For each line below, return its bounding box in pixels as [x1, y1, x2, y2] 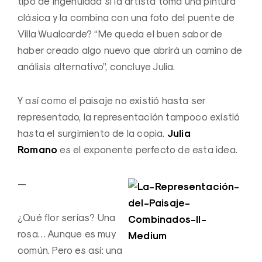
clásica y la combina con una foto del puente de [18, 11, 235, 23]
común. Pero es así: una [18, 244, 123, 256]
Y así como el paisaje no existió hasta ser [18, 94, 206, 106]
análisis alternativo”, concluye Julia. [18, 60, 175, 73]
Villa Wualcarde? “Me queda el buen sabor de [18, 27, 223, 40]
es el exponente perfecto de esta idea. [57, 143, 238, 156]
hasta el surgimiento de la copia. [18, 127, 167, 139]
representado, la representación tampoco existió [18, 111, 240, 123]
